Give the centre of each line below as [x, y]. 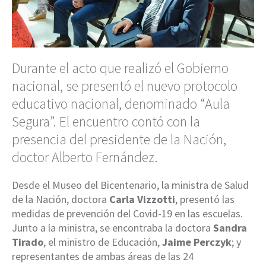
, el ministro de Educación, [103, 242]
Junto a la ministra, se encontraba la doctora [113, 228]
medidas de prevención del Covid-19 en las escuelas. [127, 214]
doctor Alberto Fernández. [85, 157]
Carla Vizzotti [142, 199]
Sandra [230, 228]
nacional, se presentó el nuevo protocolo [125, 86]
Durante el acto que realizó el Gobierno [120, 68]
